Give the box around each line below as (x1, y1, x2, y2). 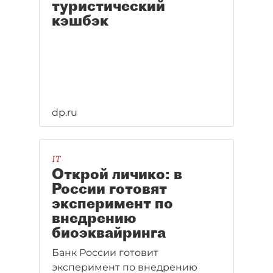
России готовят (52, 179, 167, 197)
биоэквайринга (52, 223, 166, 241)
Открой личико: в (52, 165, 182, 183)
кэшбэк (52, 11, 108, 30)
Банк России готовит (52, 247, 158, 258)
